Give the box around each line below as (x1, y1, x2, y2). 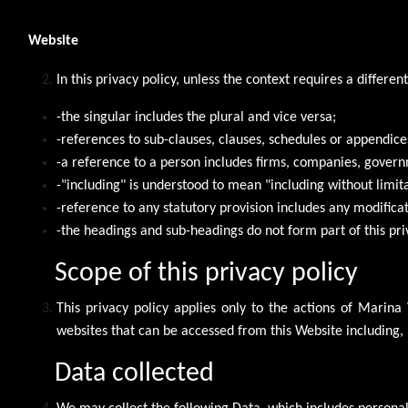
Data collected (55, 360, 214, 389)
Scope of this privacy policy (55, 260, 358, 289)
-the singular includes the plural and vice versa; (56, 110, 336, 126)
